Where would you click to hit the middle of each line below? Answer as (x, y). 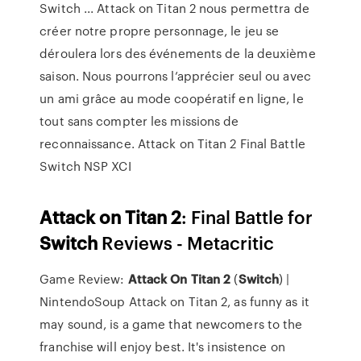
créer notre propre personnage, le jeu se (160, 31)
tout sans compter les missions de (139, 121)
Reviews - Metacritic (186, 242)
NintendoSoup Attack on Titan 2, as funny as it (174, 301)
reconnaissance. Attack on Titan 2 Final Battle (172, 143)
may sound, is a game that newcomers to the (171, 324)
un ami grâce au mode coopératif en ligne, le (172, 98)
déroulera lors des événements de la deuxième (178, 53)
